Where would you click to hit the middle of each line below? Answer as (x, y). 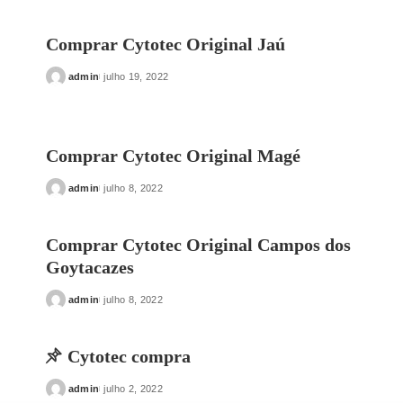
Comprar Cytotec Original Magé (173, 156)
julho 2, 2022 (134, 389)
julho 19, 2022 (136, 76)
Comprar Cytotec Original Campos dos (198, 245)
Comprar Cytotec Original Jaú (165, 44)
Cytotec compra (129, 356)
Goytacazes (90, 267)
